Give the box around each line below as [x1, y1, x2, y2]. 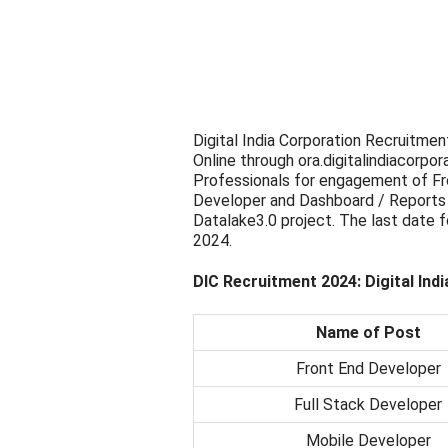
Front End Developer [295, 358, 441, 378]
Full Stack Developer [294, 394, 442, 414]
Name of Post [315, 322, 421, 342]
